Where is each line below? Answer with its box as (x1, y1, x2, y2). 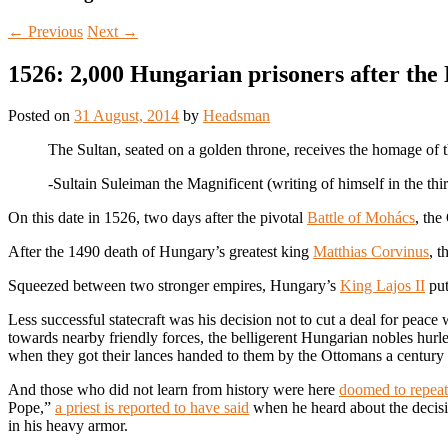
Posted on (8, 107, 74, 125)
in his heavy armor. (8, 417, 128, 435)
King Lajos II (340, 277, 425, 295)
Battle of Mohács (307, 209, 415, 227)
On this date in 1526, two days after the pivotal (8, 209, 307, 227)
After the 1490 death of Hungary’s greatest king (8, 243, 313, 261)
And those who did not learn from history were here (8, 381, 339, 399)
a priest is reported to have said (55, 399, 249, 417)
